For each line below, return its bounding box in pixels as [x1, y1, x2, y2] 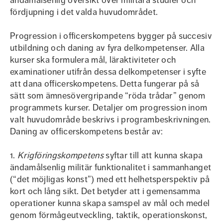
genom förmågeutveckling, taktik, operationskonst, [10, 210, 208, 221]
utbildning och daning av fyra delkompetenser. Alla [10, 42, 205, 53]
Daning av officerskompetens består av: [10, 126, 163, 137]
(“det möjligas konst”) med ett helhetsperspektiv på [10, 174, 210, 185]
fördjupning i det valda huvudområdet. [10, 6, 158, 17]
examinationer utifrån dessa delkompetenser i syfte [10, 66, 206, 77]
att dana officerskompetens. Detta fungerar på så [10, 78, 200, 89]
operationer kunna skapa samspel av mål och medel [10, 198, 210, 209]
